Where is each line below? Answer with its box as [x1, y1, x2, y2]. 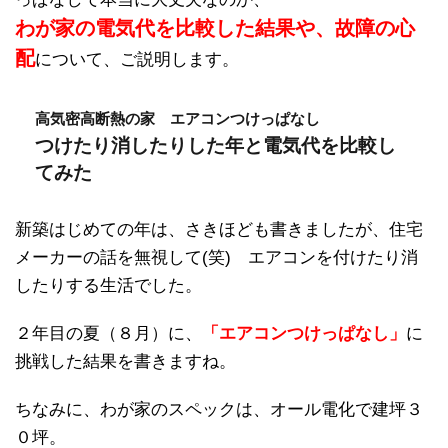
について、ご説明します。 [35, 50, 239, 69]
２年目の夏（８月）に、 [15, 324, 202, 343]
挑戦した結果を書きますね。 [15, 352, 236, 371]
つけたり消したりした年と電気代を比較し [35, 135, 396, 156]
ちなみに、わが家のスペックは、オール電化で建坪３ [15, 400, 423, 419]
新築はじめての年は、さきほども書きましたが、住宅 [15, 220, 423, 239]
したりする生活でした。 [15, 276, 202, 295]
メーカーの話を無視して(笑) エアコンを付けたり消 [15, 248, 418, 267]
